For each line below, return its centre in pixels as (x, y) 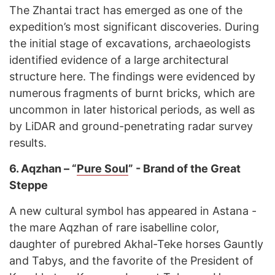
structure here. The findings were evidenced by (132, 77)
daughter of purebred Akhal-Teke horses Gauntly (136, 244)
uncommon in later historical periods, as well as (132, 110)
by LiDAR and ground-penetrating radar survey (131, 126)
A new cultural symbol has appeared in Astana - (133, 211)
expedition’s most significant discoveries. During (134, 27)
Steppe (29, 185)
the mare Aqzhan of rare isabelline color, (114, 228)
